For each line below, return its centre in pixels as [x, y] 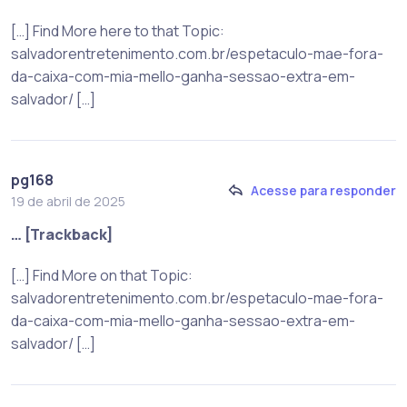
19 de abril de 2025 [68, 201]
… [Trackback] [62, 234]
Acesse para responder [323, 191]
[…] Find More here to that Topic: [118, 30]
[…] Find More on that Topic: [102, 275]
